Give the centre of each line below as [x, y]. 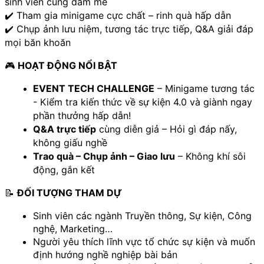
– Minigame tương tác [204, 88]
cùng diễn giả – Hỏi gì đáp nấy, [166, 129]
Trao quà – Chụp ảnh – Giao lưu [104, 156]
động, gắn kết [64, 169]
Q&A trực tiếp [65, 129]
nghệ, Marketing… [73, 228]
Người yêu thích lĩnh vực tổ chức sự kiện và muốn [144, 241]
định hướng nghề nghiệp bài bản [105, 254]
